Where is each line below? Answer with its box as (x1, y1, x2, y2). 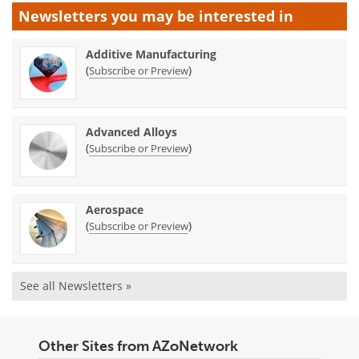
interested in (199, 6, 293, 26)
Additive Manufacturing (86, 46, 216, 63)
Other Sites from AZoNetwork (38, 337, 238, 356)
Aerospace (86, 202, 143, 218)
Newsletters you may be (18, 6, 199, 26)
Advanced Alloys (86, 124, 177, 140)
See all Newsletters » (20, 278, 131, 294)
